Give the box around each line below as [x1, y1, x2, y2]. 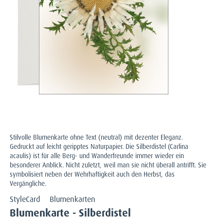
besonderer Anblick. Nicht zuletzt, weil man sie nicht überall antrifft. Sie [10, 161, 206, 169]
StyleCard [10, 194, 40, 204]
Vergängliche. [10, 179, 46, 188]
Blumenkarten [50, 194, 95, 204]
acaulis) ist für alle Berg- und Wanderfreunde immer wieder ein [10, 151, 184, 160]
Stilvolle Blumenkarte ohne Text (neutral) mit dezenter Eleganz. [10, 133, 183, 142]
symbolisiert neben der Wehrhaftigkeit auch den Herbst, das [10, 170, 175, 179]
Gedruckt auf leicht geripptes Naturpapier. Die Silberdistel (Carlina [10, 142, 188, 151]
